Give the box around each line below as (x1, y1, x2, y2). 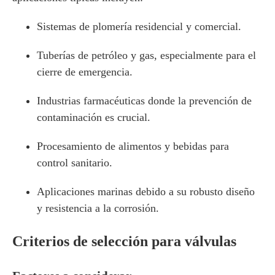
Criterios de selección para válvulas (12, 233, 236, 249)
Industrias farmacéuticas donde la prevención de (37, 95, 252, 107)
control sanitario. (37, 157, 112, 169)
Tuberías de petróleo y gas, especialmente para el (37, 49, 256, 61)
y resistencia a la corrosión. (37, 202, 159, 214)
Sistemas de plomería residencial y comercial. (37, 20, 241, 33)
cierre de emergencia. (37, 66, 133, 78)
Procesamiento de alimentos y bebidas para (37, 140, 229, 152)
